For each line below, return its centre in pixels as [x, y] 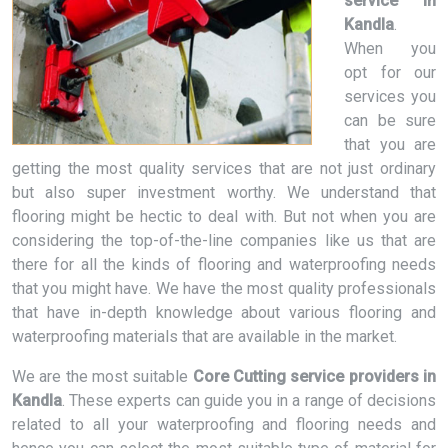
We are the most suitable [102, 376]
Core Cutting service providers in [314, 376]
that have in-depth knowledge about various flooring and [224, 312]
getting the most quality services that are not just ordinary [224, 168]
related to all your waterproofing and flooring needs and [224, 424]
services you [390, 96]
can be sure [390, 120]
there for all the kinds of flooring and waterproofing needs [224, 264]
